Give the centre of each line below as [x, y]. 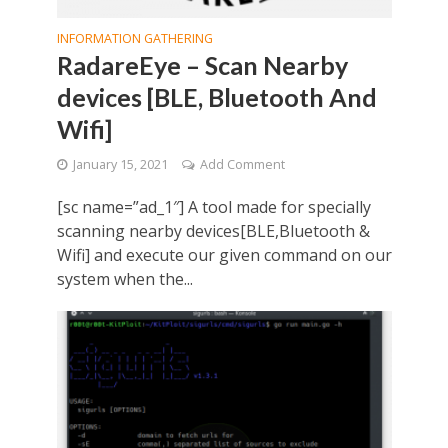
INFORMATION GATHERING [134, 39]
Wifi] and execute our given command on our [224, 255]
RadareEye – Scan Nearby [202, 65]
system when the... [124, 279]
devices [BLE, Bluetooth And [216, 97]
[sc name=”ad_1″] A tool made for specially [213, 207]
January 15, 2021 [120, 165]
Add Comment [242, 165]
